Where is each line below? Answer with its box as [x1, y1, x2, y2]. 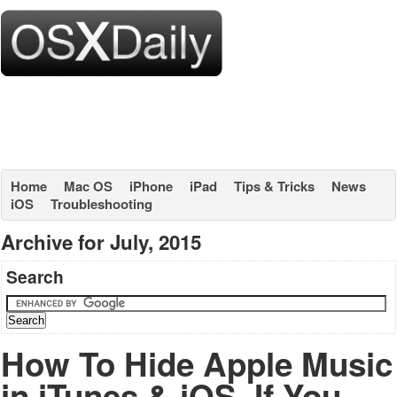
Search [6, 264, 64, 289]
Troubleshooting [51, 194, 152, 214]
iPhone [129, 176, 173, 196]
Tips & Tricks [234, 176, 315, 196]
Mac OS [64, 176, 113, 196]
